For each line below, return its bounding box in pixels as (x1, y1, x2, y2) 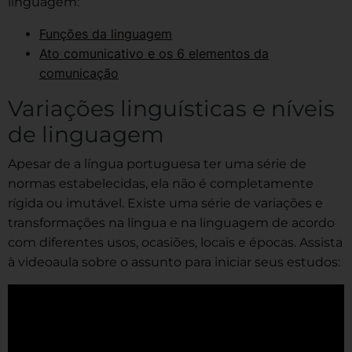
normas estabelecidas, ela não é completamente (8, 175, 313, 191)
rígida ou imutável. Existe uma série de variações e (8, 195, 323, 211)
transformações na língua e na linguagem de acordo (8, 214, 335, 230)
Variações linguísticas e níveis (8, 94, 335, 122)
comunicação (39, 64, 119, 81)
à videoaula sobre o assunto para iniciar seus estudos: (8, 254, 340, 269)
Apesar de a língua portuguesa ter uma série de (8, 156, 306, 171)
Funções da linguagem (39, 25, 172, 42)
